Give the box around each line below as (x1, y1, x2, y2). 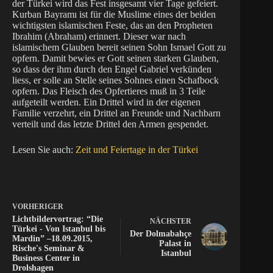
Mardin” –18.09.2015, (12, 233, 93, 243)
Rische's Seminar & (12, 243, 85, 253)
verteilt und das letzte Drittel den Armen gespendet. (12, 118, 208, 129)
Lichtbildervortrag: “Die (12, 214, 103, 224)
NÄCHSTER (150, 216, 192, 225)
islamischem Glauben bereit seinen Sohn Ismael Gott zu (12, 41, 226, 52)
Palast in (159, 238, 192, 248)
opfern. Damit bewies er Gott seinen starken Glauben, (12, 52, 219, 63)
